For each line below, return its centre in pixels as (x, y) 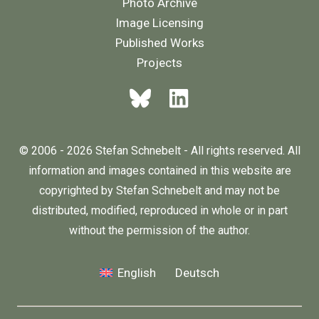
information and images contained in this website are (159, 171)
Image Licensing (159, 22)
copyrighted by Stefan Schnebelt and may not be (159, 191)
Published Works (159, 42)
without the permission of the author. (159, 231)
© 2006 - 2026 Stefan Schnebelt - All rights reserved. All (159, 151)
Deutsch (197, 272)
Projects (159, 62)
